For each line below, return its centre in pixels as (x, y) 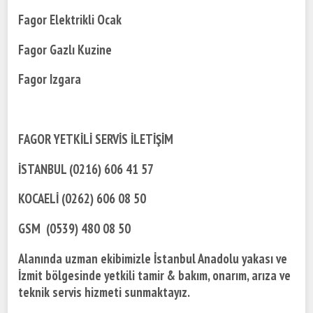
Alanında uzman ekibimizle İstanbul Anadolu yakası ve (153, 258)
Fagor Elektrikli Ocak (70, 19)
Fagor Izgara (50, 79)
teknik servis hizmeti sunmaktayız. (104, 292)
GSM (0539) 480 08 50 (75, 228)
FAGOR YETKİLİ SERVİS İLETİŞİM (96, 139)
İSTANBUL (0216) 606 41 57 (86, 169)
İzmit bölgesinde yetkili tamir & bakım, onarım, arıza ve (155, 275)
